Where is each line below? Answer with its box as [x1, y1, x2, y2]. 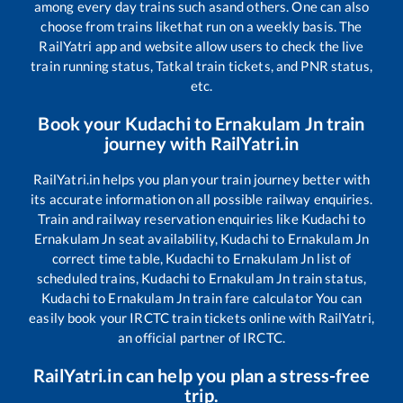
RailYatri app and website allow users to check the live [39, 37, 364, 54]
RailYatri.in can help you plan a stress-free [33, 363, 370, 386]
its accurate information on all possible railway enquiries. [31, 190, 372, 207]
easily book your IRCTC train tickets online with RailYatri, [29, 309, 374, 326]
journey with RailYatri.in [103, 131, 300, 154]
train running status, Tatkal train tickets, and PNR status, [31, 57, 372, 74]
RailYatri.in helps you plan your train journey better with [32, 170, 371, 187]
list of [314, 249, 352, 266]
